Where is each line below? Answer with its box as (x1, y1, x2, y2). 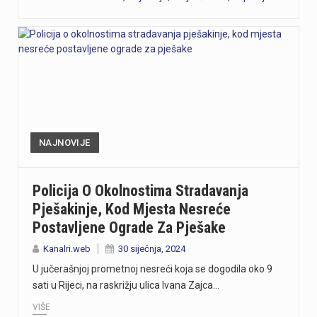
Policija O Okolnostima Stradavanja (33, 182, 248, 200)
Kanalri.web (43, 243, 91, 255)
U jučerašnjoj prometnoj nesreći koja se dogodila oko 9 (33, 263, 272, 275)
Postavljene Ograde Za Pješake (33, 219, 226, 237)
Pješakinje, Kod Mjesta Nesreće (33, 200, 231, 219)
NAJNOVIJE (39, 137, 91, 149)
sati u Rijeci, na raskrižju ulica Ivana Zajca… (33, 279, 219, 292)
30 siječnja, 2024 (118, 243, 185, 255)
